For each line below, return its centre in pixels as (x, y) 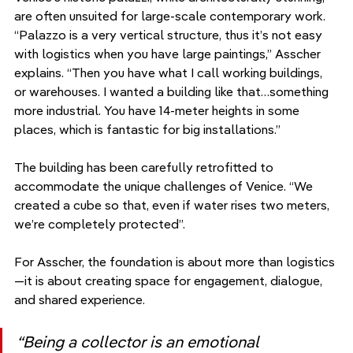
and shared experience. (81, 300)
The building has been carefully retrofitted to (145, 167)
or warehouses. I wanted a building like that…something (173, 92)
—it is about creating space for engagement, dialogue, (170, 281)
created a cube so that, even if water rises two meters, (173, 205)
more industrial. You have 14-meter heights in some (158, 111)
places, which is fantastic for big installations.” (147, 130)
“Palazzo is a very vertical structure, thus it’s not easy (170, 35)
